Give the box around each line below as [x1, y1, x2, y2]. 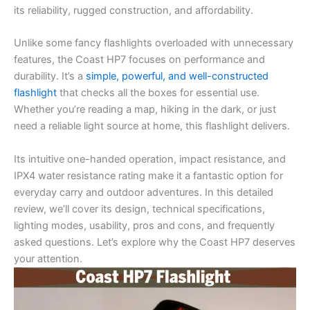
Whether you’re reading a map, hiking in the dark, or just [14, 103, 276, 116]
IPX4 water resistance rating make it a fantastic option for [14, 169, 283, 182]
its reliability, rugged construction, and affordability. [14, 4, 253, 17]
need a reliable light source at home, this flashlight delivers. [14, 120, 290, 133]
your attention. [14, 252, 82, 265]
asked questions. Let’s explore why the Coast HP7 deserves [14, 235, 295, 248]
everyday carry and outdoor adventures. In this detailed [14, 185, 273, 199]
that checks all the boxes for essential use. [57, 86, 259, 100]
